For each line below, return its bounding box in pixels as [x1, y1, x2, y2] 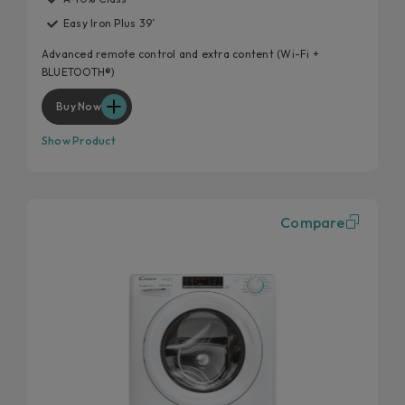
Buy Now [56, 99, 101, 113]
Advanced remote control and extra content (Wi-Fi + [42, 46, 319, 61]
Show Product [42, 133, 116, 147]
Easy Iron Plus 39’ [63, 16, 155, 31]
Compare [280, 213, 344, 232]
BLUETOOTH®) [42, 64, 116, 79]
